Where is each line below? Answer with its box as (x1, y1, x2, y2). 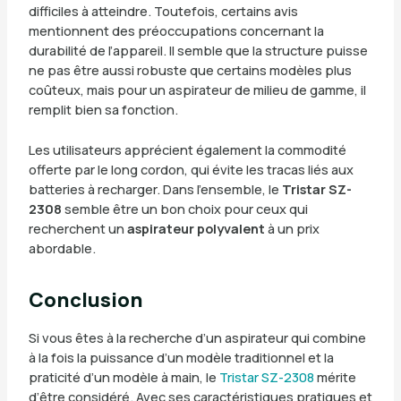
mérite (313, 367, 356, 386)
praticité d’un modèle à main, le (28, 367, 219, 386)
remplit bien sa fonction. (28, 99, 178, 118)
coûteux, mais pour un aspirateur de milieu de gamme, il (28, 80, 366, 98)
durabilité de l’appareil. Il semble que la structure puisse (28, 40, 368, 59)
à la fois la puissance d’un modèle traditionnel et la (28, 347, 334, 366)
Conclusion (28, 286, 143, 313)
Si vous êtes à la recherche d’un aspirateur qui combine (28, 328, 366, 346)
